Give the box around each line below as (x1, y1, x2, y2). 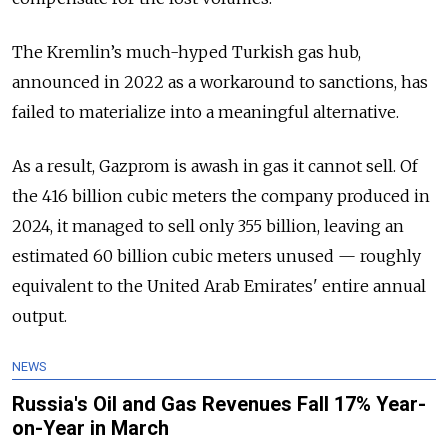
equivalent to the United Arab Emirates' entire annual (12, 276, 426, 297)
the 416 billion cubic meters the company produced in (12, 186, 430, 207)
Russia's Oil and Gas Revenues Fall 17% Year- (12, 392, 426, 417)
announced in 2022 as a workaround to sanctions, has (12, 72, 428, 93)
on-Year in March (12, 416, 169, 441)
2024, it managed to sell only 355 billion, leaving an (12, 216, 404, 237)
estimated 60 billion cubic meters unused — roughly (12, 246, 421, 267)
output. (12, 306, 67, 327)
